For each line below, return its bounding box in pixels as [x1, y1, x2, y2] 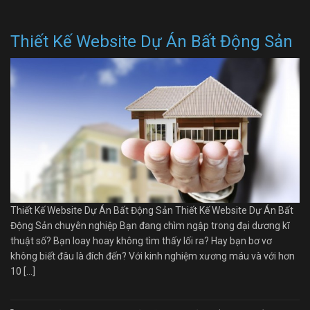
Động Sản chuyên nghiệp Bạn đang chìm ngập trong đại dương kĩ [10, 220, 289, 231]
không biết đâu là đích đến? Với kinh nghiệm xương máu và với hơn [10, 250, 295, 262]
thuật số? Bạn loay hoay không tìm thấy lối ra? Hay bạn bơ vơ [10, 235, 272, 246]
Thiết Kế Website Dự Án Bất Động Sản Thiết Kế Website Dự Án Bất [10, 205, 293, 216]
